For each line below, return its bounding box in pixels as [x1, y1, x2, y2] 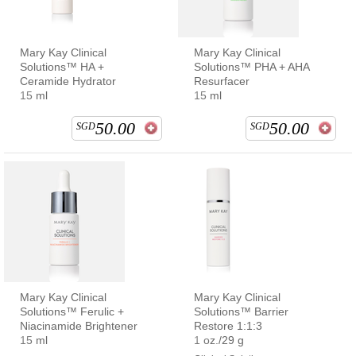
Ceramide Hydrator [20, 74, 116, 87]
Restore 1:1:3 [194, 319, 262, 332]
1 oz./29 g [194, 333, 244, 346]
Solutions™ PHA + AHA [194, 60, 309, 73]
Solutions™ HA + [20, 60, 104, 73]
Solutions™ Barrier [194, 304, 288, 318]
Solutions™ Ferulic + [20, 304, 124, 318]
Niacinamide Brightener [20, 319, 137, 332]
